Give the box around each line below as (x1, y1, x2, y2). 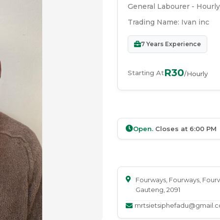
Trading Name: (128, 18, 181, 27)
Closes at (153, 124, 190, 133)
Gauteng (136, 186, 164, 194)
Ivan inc (181, 18, 209, 27)
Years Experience (145, 40, 201, 48)
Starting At (128, 68, 164, 77)
